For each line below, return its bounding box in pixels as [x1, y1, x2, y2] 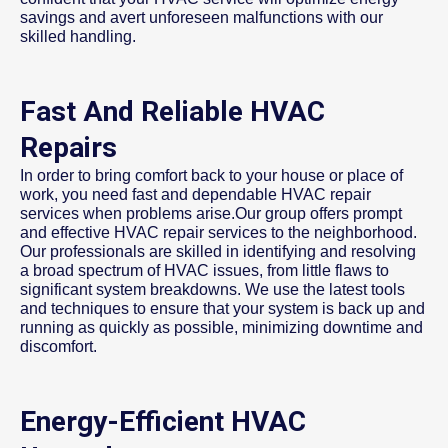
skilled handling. [20, 28, 136, 46]
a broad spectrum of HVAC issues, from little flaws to [20, 262, 389, 280]
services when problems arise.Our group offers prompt [20, 205, 402, 223]
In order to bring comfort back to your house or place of [20, 167, 403, 185]
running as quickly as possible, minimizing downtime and [20, 319, 423, 337]
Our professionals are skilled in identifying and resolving [20, 243, 416, 261]
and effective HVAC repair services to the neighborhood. [20, 224, 417, 242]
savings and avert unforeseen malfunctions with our [20, 9, 383, 27]
